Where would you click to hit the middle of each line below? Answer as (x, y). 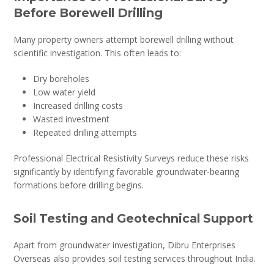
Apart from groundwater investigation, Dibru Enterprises (125, 245)
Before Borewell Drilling (88, 13)
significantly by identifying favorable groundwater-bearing (127, 171)
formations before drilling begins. (79, 185)
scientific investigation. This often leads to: (98, 53)
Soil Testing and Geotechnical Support (134, 218)
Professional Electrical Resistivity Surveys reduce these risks (131, 158)
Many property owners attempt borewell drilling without (124, 39)
